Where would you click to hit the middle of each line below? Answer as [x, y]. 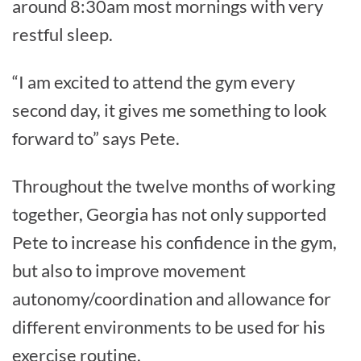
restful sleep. [62, 35]
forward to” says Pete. [96, 139]
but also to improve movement [129, 271]
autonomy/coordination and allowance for [172, 299]
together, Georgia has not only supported [169, 214]
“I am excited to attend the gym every [154, 82]
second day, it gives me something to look [170, 110]
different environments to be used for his [169, 327]
